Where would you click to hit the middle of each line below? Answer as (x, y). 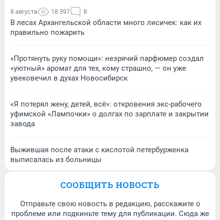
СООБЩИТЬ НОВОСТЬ (110, 185)
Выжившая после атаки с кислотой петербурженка (99, 150)
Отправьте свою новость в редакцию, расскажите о (110, 204)
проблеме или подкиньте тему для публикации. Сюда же (110, 214)
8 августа (24, 12)
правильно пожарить (47, 33)
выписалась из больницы (56, 160)
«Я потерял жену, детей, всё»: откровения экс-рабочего (106, 104)
